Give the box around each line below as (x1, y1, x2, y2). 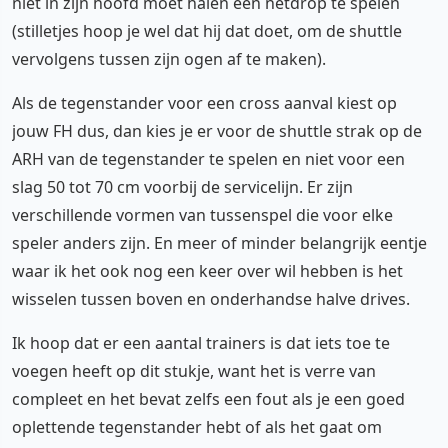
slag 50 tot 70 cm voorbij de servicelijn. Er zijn (12, 176, 353, 198)
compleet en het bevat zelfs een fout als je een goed (12, 388, 405, 410)
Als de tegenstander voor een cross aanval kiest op (12, 92, 397, 114)
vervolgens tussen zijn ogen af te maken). (12, 48, 326, 70)
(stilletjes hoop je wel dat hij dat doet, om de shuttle (12, 20, 402, 42)
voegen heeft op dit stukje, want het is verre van (12, 360, 376, 382)
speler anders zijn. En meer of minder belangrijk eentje (12, 232, 427, 254)
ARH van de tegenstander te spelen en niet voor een (12, 148, 405, 170)
